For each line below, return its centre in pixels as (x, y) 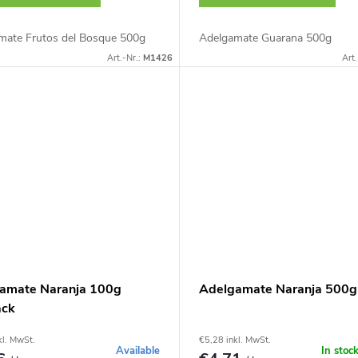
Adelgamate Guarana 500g (265, 38)
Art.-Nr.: (125, 58)
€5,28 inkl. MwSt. (235, 340)
